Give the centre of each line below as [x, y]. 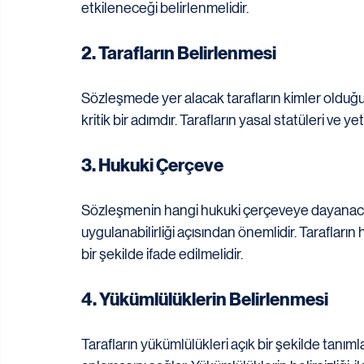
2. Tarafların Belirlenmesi [179, 54]
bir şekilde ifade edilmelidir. [162, 255]
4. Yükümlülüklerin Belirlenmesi [205, 300]
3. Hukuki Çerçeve [152, 166]
